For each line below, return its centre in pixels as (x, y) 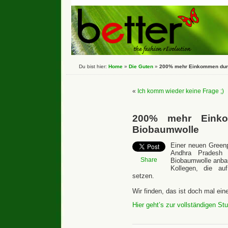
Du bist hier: (94, 66)
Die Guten (141, 66)
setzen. (143, 176)
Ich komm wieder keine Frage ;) (181, 91)
